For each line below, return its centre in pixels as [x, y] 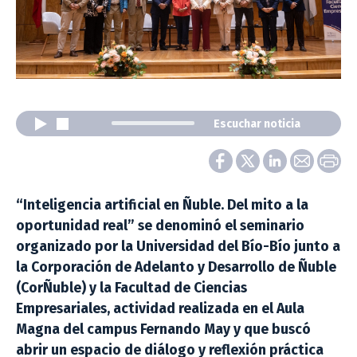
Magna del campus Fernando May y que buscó [163, 329]
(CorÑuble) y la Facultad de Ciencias [131, 288]
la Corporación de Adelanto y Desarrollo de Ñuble [176, 267]
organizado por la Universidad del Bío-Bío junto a [178, 246]
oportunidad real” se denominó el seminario [160, 226]
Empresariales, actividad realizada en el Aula [160, 308]
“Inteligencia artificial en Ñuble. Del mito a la [162, 205]
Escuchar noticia [257, 124]
